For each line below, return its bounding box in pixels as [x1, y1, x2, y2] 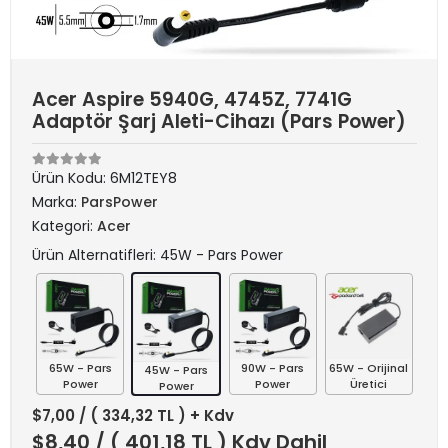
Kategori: [32, 216, 97, 236]
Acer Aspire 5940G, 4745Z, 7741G [32, 86, 352, 113]
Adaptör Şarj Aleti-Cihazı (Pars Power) [32, 108, 406, 135]
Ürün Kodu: [32, 168, 110, 188]
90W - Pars [241, 360, 305, 376]
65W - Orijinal [329, 360, 409, 376]
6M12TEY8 [110, 168, 177, 188]
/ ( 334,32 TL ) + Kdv [79, 405, 234, 426]
